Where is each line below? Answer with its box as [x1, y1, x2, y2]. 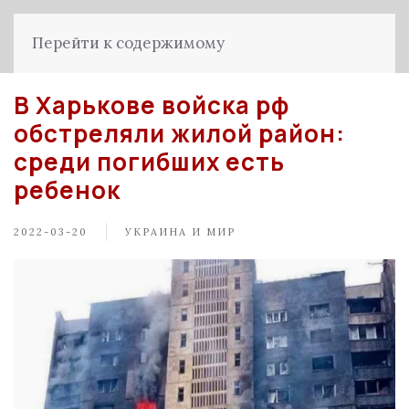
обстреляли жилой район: [14, 117, 345, 150]
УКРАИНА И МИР [125, 225, 236, 238]
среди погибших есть [14, 145, 285, 178]
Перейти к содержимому [32, 33, 225, 53]
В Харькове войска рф [14, 89, 289, 121]
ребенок [14, 173, 121, 206]
